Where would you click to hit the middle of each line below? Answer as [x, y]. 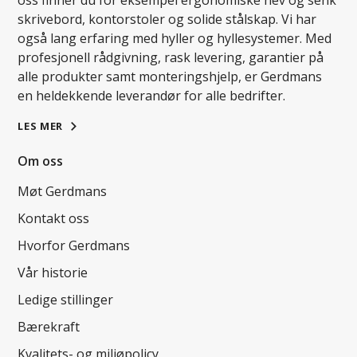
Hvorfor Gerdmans [74, 246]
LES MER [40, 126]
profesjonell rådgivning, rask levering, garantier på [171, 58]
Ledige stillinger [66, 300]
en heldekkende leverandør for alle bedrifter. [152, 96]
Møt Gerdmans [63, 192]
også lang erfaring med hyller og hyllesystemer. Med [175, 39]
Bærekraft [49, 327]
